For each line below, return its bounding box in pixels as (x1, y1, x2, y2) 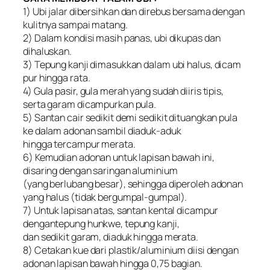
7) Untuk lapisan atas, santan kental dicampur (23, 204, 218, 218)
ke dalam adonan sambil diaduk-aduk (23, 124, 181, 138)
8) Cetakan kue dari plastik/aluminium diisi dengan (23, 243, 239, 257)
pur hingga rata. (23, 71, 90, 85)
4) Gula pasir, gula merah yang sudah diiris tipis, (23, 84, 224, 98)
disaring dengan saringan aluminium (23, 164, 178, 178)
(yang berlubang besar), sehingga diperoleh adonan (23, 177, 243, 191)
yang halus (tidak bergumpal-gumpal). (23, 190, 187, 204)
